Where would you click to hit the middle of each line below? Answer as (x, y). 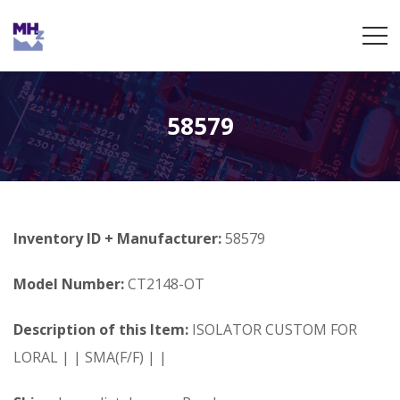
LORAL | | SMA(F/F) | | (90, 357)
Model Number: (69, 284)
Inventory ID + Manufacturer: (119, 238)
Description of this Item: (101, 329)
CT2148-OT (164, 284)
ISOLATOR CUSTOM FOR (273, 329)
